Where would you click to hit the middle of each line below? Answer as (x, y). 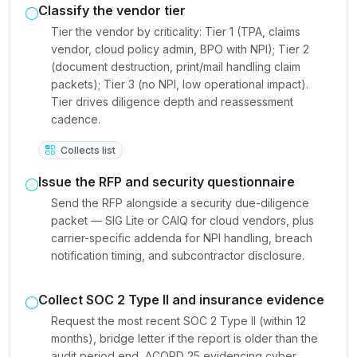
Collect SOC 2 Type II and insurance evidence (181, 299)
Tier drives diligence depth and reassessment (172, 101)
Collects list (86, 150)
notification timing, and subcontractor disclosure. (178, 255)
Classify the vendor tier (112, 10)
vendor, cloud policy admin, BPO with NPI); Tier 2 (180, 49)
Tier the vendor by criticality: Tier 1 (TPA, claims (176, 31)
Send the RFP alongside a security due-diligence (180, 202)
